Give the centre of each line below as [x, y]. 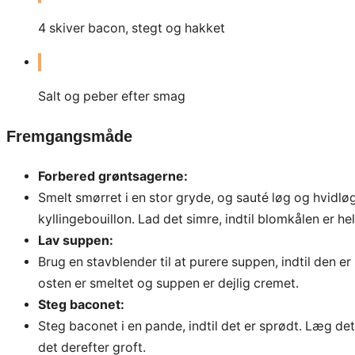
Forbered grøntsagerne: [113, 176]
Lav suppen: [76, 240]
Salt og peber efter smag [112, 96]
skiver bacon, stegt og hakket [137, 29]
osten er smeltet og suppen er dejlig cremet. [168, 283]
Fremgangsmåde [69, 136]
